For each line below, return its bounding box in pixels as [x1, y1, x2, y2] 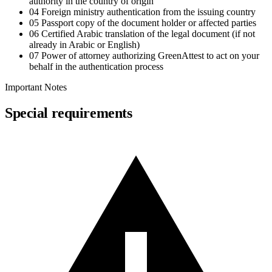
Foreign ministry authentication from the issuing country [41, 7, 256, 18]
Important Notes [5, 82, 67, 93]
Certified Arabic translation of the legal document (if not [41, 29, 255, 39]
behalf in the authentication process [29, 61, 163, 72]
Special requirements [5, 105, 132, 121]
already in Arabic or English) [29, 39, 140, 50]
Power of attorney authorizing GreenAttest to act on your [41, 50, 259, 61]
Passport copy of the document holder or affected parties [41, 18, 256, 29]
